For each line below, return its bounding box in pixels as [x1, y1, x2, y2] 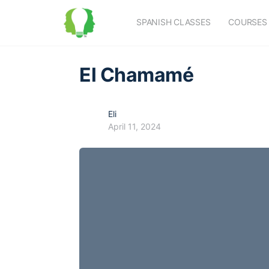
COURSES [228, 17, 267, 27]
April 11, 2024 [108, 121, 161, 131]
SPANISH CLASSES [136, 17, 211, 27]
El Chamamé [79, 63, 194, 86]
